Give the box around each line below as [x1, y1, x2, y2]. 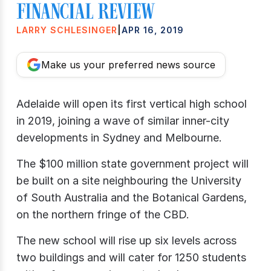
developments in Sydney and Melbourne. [16, 131, 222, 145]
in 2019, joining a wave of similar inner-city [16, 114, 229, 128]
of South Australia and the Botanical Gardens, [16, 191, 247, 204]
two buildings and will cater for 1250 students [16, 251, 246, 264]
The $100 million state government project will [16, 157, 249, 171]
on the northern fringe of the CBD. [16, 208, 189, 221]
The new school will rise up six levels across [16, 234, 237, 247]
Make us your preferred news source [41, 59, 215, 71]
